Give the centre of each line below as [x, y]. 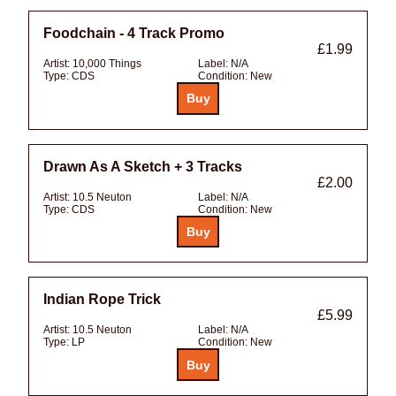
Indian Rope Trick [102, 300]
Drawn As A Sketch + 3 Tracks [143, 166]
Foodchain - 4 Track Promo [134, 33]
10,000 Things [107, 63]
